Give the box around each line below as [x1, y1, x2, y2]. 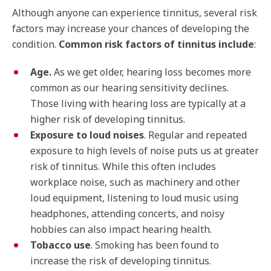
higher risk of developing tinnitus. [30, 113, 185, 126]
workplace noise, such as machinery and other [30, 175, 240, 189]
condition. [12, 38, 59, 51]
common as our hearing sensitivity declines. [30, 81, 229, 94]
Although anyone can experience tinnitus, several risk [12, 6, 257, 19]
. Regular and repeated [144, 128, 247, 142]
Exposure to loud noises [30, 128, 144, 142]
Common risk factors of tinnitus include [59, 38, 254, 51]
